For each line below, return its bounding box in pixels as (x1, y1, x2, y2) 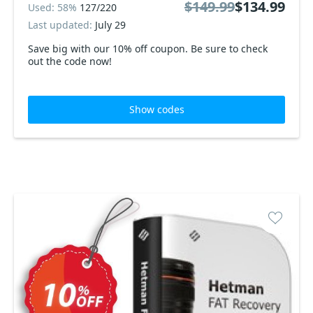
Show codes (129, 103, 184, 116)
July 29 (95, 18, 126, 31)
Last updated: (28, 18, 95, 31)
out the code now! (28, 54, 112, 68)
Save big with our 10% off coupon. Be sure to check (28, 42, 268, 55)
